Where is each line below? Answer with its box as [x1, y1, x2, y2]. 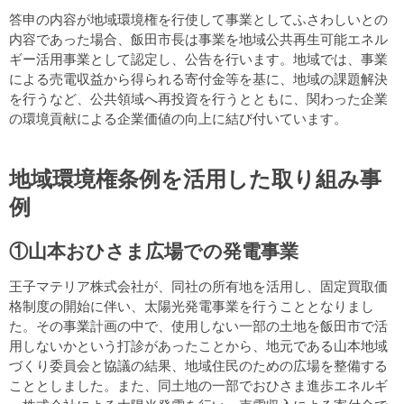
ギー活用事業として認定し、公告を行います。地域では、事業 [8, 50, 388, 69]
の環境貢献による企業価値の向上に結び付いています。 [8, 109, 347, 128]
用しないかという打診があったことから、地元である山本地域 [8, 336, 388, 355]
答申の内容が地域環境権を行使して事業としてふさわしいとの [8, 10, 388, 29]
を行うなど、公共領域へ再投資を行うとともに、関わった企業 [8, 89, 388, 108]
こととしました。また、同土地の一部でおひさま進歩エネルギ [8, 376, 388, 395]
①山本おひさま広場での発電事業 [8, 237, 298, 264]
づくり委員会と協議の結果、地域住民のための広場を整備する [8, 356, 388, 375]
